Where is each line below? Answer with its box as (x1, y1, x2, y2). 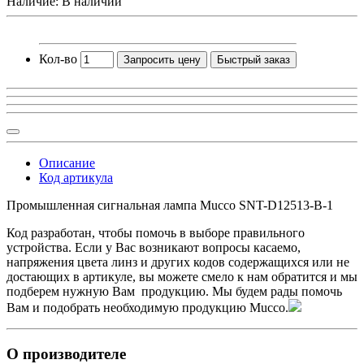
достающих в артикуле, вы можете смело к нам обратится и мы (6, 269, 357, 284)
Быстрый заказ (217, 53, 290, 66)
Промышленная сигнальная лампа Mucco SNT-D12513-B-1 (6, 197, 333, 212)
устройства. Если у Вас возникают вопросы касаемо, (6, 240, 301, 254)
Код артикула (39, 170, 113, 184)
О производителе (6, 344, 126, 362)
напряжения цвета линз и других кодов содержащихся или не (6, 254, 349, 269)
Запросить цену (123, 53, 201, 66)
